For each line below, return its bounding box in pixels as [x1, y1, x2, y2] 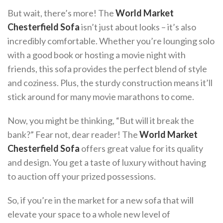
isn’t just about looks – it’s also [80, 21, 196, 32]
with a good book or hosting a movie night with [7, 49, 186, 60]
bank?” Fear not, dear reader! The [7, 129, 139, 140]
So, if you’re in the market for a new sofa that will [7, 195, 194, 206]
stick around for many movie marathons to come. [7, 91, 194, 102]
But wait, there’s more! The [7, 7, 115, 18]
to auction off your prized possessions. [7, 171, 156, 182]
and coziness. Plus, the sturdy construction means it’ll [7, 77, 213, 88]
